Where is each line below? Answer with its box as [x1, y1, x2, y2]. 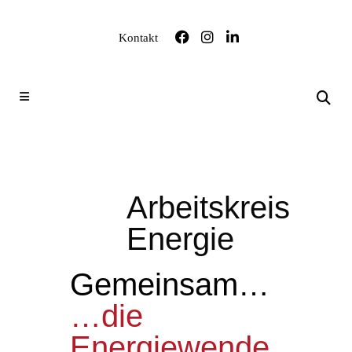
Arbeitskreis [126, 190, 290, 225]
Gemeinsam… [70, 267, 269, 302]
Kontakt [119, 31, 158, 44]
